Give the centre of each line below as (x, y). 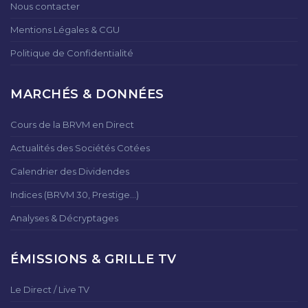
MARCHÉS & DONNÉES (87, 94)
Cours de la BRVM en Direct (72, 124)
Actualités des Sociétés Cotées (80, 148)
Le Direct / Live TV (50, 289)
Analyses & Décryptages (64, 218)
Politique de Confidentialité (72, 53)
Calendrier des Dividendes (70, 171)
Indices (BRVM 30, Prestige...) (75, 195)
